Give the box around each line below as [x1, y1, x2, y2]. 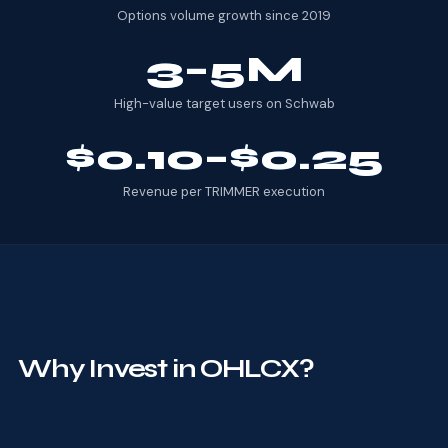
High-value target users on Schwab [113, 94, 335, 112]
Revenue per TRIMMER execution [123, 182, 325, 200]
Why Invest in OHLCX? [17, 352, 314, 384]
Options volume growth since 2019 [117, 6, 331, 24]
